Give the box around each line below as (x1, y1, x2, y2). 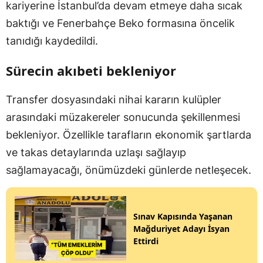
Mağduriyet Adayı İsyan (133, 222, 230, 234)
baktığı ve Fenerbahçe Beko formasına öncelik (6, 17, 235, 29)
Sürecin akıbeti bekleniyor (6, 62, 176, 79)
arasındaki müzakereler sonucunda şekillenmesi (6, 111, 240, 123)
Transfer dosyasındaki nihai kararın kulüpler (6, 93, 221, 106)
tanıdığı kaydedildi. (6, 35, 98, 47)
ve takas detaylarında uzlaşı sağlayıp (6, 146, 186, 159)
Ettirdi (133, 235, 159, 247)
